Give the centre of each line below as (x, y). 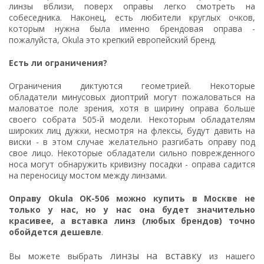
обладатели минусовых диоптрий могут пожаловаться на (132, 97)
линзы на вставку (156, 256)
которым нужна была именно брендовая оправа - (132, 29)
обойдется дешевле (55, 232)
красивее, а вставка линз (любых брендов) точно (132, 221)
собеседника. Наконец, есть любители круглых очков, (132, 17)
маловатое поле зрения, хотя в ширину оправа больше (132, 108)
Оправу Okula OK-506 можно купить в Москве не (132, 198)
